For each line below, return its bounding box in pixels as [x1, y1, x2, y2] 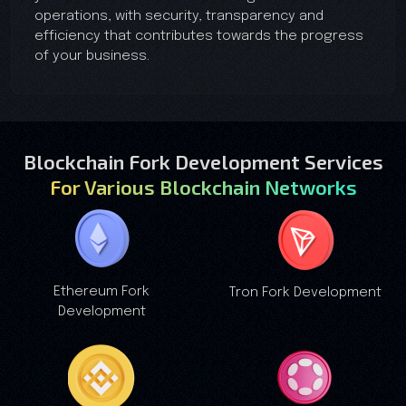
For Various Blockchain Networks [49, 174, 357, 198]
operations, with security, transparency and [34, 8, 324, 24]
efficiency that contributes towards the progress [34, 28, 363, 43]
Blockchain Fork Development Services [23, 149, 383, 173]
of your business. [34, 48, 150, 63]
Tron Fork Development [227, 285, 382, 300]
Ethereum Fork [53, 284, 150, 299]
